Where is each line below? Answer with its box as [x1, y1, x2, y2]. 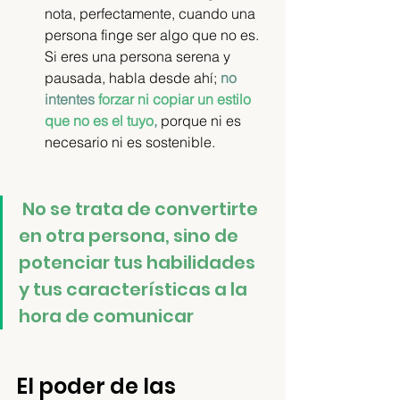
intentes [45, 90, 98, 108]
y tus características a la [19, 277, 251, 302]
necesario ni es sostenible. [45, 133, 215, 151]
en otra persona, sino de [19, 223, 242, 248]
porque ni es [157, 112, 245, 129]
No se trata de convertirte [22, 196, 262, 221]
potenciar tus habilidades [19, 250, 259, 275]
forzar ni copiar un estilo [98, 90, 254, 108]
